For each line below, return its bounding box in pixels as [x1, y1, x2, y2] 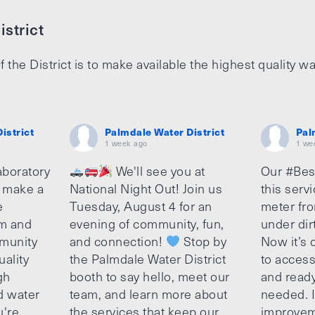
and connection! [69, 233, 166, 250]
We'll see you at [112, 162, 205, 180]
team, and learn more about [69, 285, 228, 303]
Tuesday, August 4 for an [69, 198, 212, 215]
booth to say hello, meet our [69, 268, 230, 285]
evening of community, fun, [69, 215, 224, 233]
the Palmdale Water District [69, 250, 226, 268]
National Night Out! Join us [69, 180, 223, 198]
